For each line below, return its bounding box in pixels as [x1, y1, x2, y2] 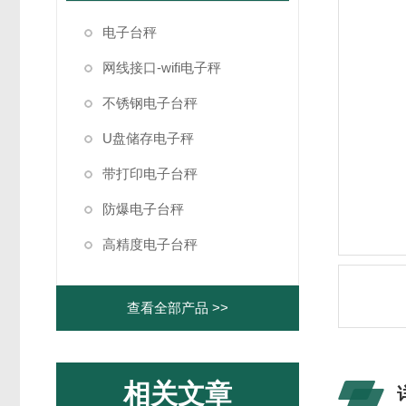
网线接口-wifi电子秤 [102, 60, 221, 75]
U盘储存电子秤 [102, 130, 194, 146]
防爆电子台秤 [102, 201, 184, 217]
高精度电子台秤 [102, 237, 198, 252]
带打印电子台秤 [102, 166, 198, 181]
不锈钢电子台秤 [102, 95, 198, 111]
